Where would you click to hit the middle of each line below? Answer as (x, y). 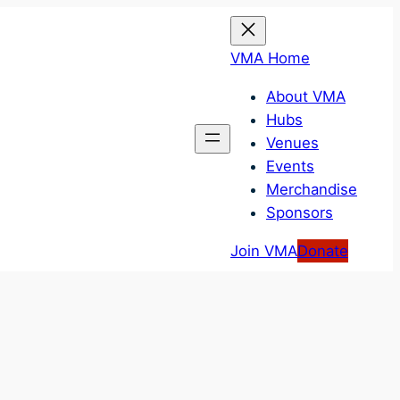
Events (290, 166)
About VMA (306, 96)
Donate (323, 250)
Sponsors (300, 212)
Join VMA (264, 250)
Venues (292, 142)
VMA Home (270, 58)
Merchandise (312, 189)
